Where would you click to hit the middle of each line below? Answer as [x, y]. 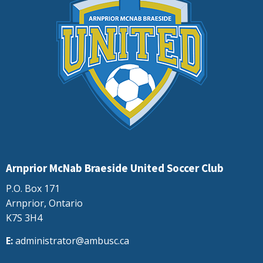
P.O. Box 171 [33, 189]
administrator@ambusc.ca [72, 241]
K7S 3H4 [24, 218]
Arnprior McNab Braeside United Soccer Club [115, 168]
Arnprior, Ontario [44, 203]
